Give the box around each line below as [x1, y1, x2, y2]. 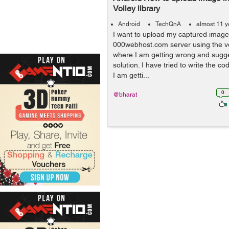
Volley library [113, 4, 160, 13]
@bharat [113, 91, 137, 98]
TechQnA [155, 20, 181, 28]
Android [118, 20, 140, 28]
